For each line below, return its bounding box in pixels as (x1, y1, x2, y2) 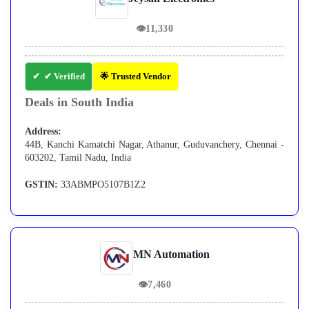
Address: (25, 126, 61, 137)
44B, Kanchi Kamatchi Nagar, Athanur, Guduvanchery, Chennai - (25, 139, 284, 150)
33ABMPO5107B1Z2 (58, 179, 146, 190)
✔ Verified (44, 71, 85, 82)
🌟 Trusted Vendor (100, 71, 171, 82)
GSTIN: (25, 179, 58, 190)
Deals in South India (25, 95, 134, 110)
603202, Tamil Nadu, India (25, 152, 131, 163)
